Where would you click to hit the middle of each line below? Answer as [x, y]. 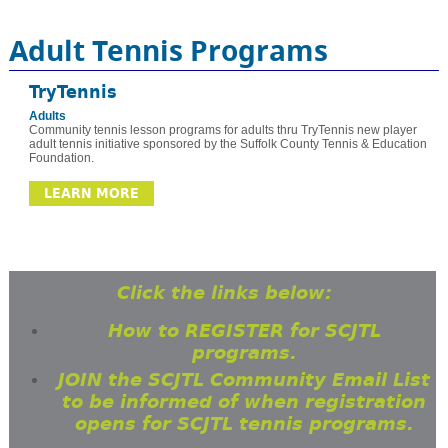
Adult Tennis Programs [168, 51]
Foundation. [61, 158]
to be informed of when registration [244, 402]
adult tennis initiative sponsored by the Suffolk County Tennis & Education [227, 144]
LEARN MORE [91, 194]
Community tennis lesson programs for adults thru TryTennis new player [222, 130]
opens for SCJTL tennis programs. [244, 424]
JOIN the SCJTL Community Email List [244, 380]
